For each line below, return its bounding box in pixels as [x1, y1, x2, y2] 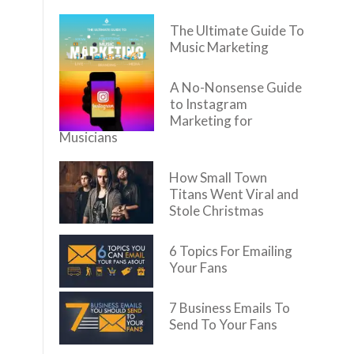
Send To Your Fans [169, 316, 277, 333]
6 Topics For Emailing [169, 243, 292, 259]
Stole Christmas [169, 202, 264, 219]
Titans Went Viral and [169, 186, 299, 202]
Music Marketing [170, 39, 269, 55]
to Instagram [170, 96, 247, 112]
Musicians [59, 129, 118, 145]
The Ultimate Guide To [170, 22, 304, 39]
